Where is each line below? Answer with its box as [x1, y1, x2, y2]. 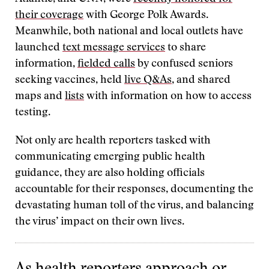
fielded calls [77, 59, 135, 70]
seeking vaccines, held [15, 75, 124, 86]
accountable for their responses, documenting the [15, 184, 253, 195]
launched [15, 43, 62, 53]
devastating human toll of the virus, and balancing [15, 201, 254, 211]
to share [165, 43, 206, 53]
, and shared [172, 75, 231, 86]
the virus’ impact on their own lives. [15, 217, 184, 228]
